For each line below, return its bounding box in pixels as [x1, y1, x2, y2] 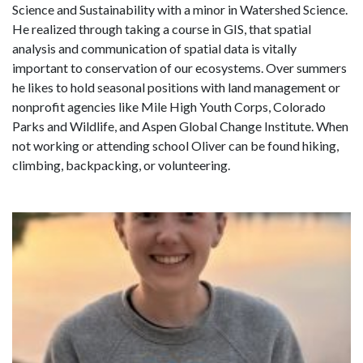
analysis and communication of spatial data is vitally [12, 41, 297, 57]
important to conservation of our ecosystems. [12, 60, 263, 76]
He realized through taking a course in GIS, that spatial [12, 21, 311, 37]
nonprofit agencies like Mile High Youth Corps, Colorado [12, 99, 326, 115]
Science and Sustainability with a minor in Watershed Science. [12, 2, 348, 18]
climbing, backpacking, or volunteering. [12, 157, 233, 173]
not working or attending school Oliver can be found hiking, [12, 138, 339, 154]
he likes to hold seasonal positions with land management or [12, 79, 340, 96]
